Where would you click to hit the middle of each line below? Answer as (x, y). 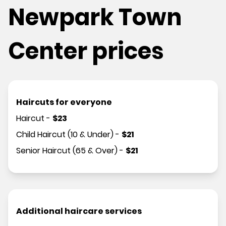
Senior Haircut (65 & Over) (67, 151)
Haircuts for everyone (64, 102)
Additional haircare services (79, 211)
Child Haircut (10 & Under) (65, 135)
